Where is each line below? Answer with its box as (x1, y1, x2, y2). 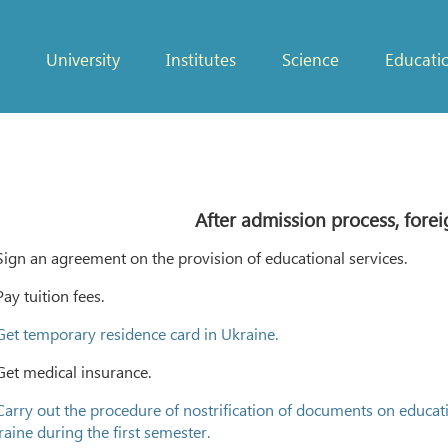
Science (281, 48, 339, 71)
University (45, 48, 120, 71)
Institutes (165, 48, 236, 71)
